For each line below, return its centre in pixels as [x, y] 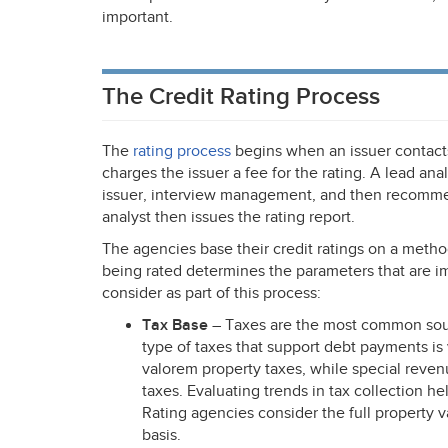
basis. [161, 435]
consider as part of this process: [211, 293]
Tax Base [175, 325]
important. [137, 17]
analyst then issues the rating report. [228, 217]
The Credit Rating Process [241, 96]
